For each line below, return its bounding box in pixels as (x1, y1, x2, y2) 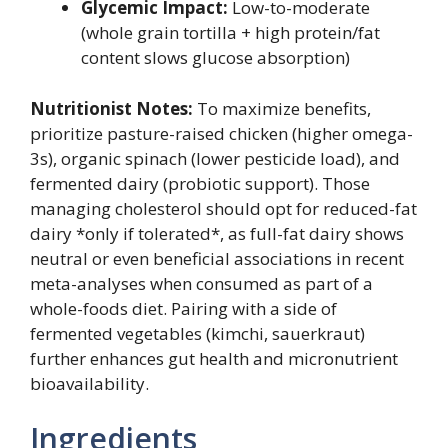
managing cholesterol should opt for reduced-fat (30, 196, 417, 220)
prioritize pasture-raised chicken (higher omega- (30, 121, 413, 145)
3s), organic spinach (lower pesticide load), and (30, 146, 400, 170)
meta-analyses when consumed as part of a (30, 271, 373, 295)
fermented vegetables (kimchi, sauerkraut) (30, 321, 365, 345)
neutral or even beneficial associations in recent (30, 246, 404, 270)
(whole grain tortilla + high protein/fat (81, 21, 380, 44)
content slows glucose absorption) (81, 46, 350, 69)
